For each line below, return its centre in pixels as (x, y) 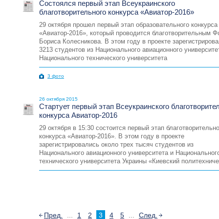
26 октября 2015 (58, 99)
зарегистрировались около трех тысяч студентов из (116, 145)
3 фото (56, 76)
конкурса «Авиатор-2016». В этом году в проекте (112, 136)
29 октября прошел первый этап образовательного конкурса (128, 25)
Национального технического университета (103, 58)
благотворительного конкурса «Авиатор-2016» (117, 12)
